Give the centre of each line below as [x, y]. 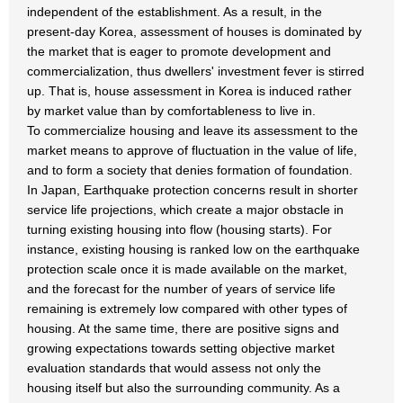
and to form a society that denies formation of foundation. [190, 170]
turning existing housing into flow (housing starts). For [179, 229]
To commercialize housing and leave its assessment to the [193, 130]
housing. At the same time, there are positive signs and [183, 328]
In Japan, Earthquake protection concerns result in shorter [193, 190]
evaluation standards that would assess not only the [174, 368]
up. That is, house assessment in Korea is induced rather [189, 91]
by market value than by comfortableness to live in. [171, 111]
